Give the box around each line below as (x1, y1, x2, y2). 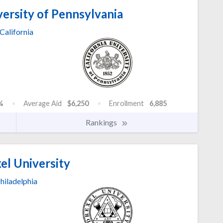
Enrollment (109, 99, 144, 108)
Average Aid (23, 99, 62, 108)
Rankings (86, 117, 118, 127)
